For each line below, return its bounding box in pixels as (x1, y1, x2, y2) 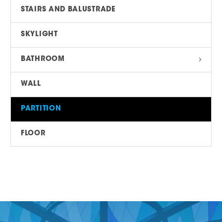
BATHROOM (21, 56, 65, 63)
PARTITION (21, 106, 61, 113)
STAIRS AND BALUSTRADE (21, 6, 115, 14)
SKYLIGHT (21, 31, 58, 39)
